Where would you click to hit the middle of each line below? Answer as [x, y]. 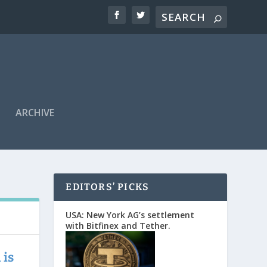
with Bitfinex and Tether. [118, 225]
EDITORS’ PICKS [108, 187]
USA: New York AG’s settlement [130, 215]
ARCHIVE [35, 112]
